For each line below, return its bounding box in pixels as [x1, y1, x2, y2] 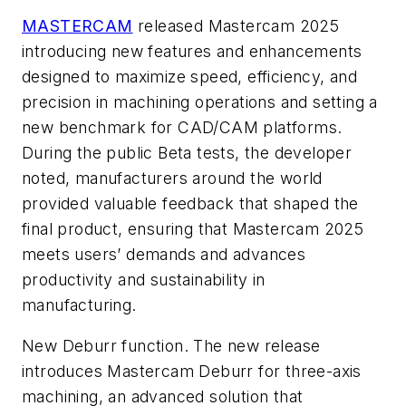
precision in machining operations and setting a [22, 92, 378, 111]
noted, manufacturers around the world [22, 168, 323, 188]
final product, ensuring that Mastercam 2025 [22, 218, 364, 238]
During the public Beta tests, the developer [22, 142, 353, 162]
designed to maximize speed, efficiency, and [22, 66, 358, 86]
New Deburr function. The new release [22, 336, 321, 356]
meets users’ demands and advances [22, 244, 306, 264]
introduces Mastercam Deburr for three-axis [22, 362, 362, 382]
